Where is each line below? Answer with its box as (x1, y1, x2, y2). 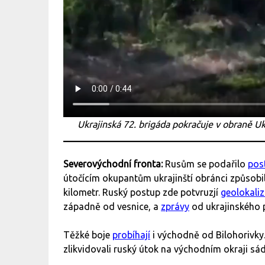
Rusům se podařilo (165, 159, 248, 170)
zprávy (161, 201, 189, 212)
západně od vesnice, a (63, 201, 161, 212)
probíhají (112, 230, 150, 241)
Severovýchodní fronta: (63, 159, 165, 170)
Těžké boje (63, 230, 112, 241)
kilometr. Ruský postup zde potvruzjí (63, 187, 221, 198)
